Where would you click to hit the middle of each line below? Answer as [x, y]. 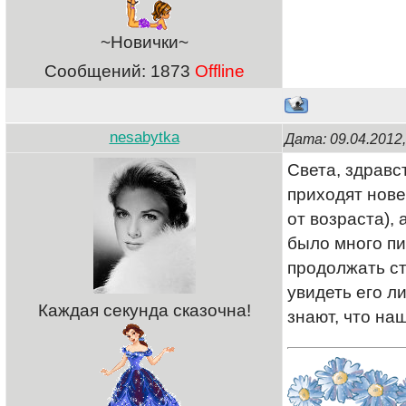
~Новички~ [144, 42]
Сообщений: [97, 71]
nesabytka [144, 137]
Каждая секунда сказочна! [144, 310]
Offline [219, 71]
